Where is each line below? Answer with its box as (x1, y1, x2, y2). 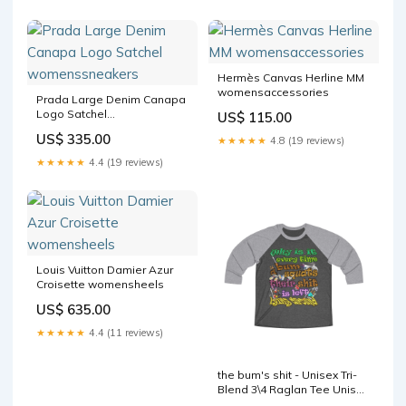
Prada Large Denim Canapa (36, 92, 186, 107)
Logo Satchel (36, 107, 107, 121)
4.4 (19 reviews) (86, 156, 163, 169)
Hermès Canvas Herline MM (217, 71, 364, 85)
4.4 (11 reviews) (86, 326, 163, 340)
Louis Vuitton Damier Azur (36, 263, 173, 277)
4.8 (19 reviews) (267, 134, 344, 148)
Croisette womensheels (36, 277, 164, 292)
